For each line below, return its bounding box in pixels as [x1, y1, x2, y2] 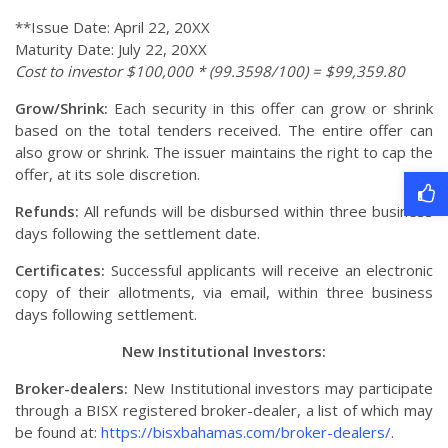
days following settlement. [15, 304, 197, 325]
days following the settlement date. [15, 223, 260, 244]
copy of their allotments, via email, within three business [15, 282, 433, 303]
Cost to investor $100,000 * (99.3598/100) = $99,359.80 [15, 61, 405, 82]
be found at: [15, 422, 101, 443]
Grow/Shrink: [15, 98, 108, 119]
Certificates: [15, 260, 111, 281]
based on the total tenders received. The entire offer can [15, 120, 433, 141]
